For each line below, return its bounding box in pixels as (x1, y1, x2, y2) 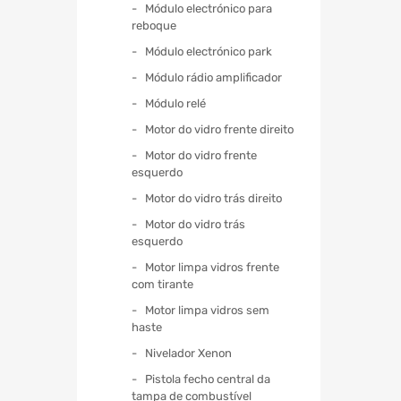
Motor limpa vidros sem (145, 303, 269, 317)
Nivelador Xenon (145, 346, 232, 360)
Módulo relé (145, 96, 206, 110)
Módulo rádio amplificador (145, 70, 282, 84)
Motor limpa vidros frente (145, 260, 279, 274)
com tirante (132, 277, 193, 291)
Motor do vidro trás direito (145, 191, 282, 205)
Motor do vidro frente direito (145, 122, 294, 136)
